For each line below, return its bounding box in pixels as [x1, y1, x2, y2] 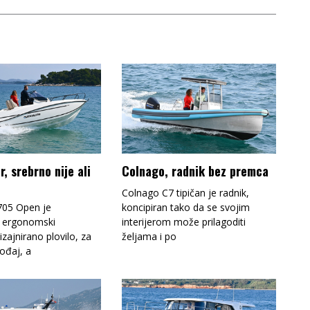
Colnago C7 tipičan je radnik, [121, 186, 249, 199]
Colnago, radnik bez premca [121, 162, 268, 180]
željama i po [121, 230, 176, 243]
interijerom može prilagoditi [121, 215, 246, 228]
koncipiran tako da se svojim [121, 201, 250, 214]
